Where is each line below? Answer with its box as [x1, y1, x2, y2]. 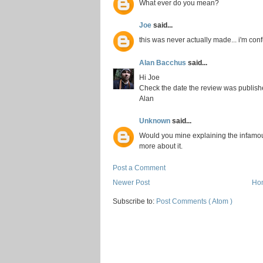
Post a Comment [113, 163, 166, 171]
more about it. [139, 142, 183, 150]
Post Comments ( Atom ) [156, 197, 232, 205]
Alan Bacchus [139, 58, 188, 66]
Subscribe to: [113, 197, 156, 205]
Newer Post [113, 178, 150, 186]
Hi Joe [139, 73, 160, 81]
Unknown [139, 117, 172, 125]
